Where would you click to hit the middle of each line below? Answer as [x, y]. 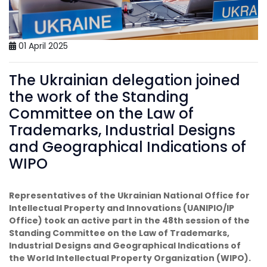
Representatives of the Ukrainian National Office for [129, 195]
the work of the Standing [99, 97]
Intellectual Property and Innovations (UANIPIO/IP [122, 208]
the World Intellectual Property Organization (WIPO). [130, 258]
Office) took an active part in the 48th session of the [129, 220]
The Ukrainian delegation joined [125, 80]
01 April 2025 [42, 46]
